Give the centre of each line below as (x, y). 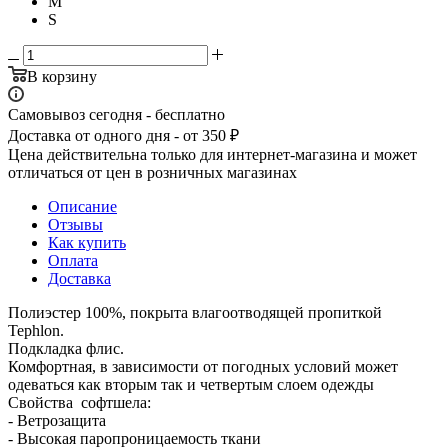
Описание (82, 206)
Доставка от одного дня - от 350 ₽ (123, 135)
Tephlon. (36, 330)
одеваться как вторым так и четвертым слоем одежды (191, 384)
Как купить (87, 242)
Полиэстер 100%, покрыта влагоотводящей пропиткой (195, 312)
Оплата (73, 260)
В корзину (62, 76)
